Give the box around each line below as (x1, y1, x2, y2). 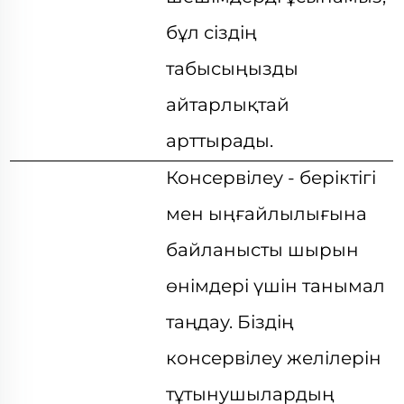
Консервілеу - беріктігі (166, 167, 377, 188)
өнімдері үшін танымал (166, 275, 386, 297)
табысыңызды (166, 58, 299, 79)
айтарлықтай (166, 94, 290, 115)
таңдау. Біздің (166, 311, 295, 333)
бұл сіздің (166, 22, 258, 43)
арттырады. (166, 130, 274, 151)
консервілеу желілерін (166, 347, 382, 369)
